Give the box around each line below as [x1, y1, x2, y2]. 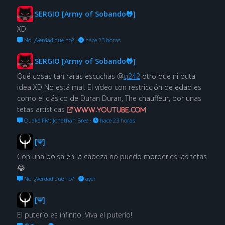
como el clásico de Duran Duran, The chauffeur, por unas [17, 93, 201, 103]
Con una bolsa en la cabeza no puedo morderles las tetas [17, 151, 207, 161]
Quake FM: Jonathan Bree [22, 116, 88, 124]
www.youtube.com [72, 106, 146, 113]
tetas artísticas [17, 104, 67, 114]
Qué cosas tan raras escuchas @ [17, 71, 124, 81]
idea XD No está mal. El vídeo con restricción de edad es [17, 82, 201, 92]
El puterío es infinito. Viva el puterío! [17, 209, 132, 219]
